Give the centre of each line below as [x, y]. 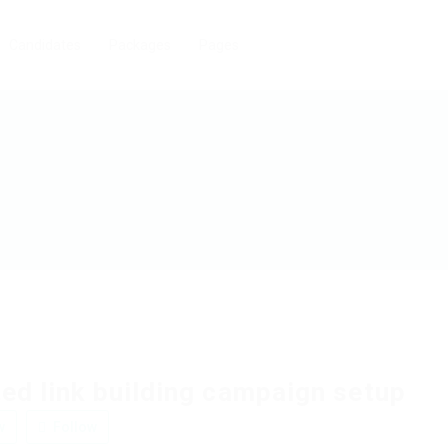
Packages [140, 45]
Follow [73, 426]
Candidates [45, 45]
